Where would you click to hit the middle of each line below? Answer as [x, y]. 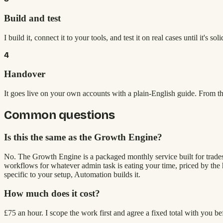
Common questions [59, 115]
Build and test [32, 18]
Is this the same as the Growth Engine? [83, 137]
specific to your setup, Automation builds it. [72, 174]
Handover [25, 74]
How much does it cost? [52, 194]
